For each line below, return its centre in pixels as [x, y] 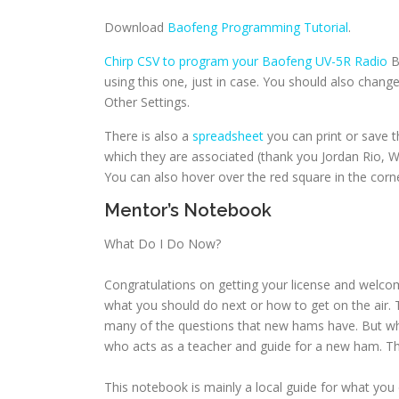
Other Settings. [147, 102]
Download [136, 27]
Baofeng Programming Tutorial [258, 27]
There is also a [148, 136]
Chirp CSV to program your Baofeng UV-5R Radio [246, 61]
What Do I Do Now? [163, 244]
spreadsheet [228, 136]
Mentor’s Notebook [188, 210]
